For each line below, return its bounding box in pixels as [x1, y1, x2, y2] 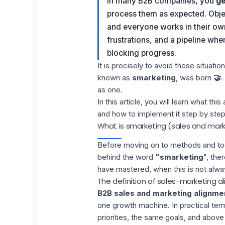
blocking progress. [106, 48, 176, 58]
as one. [97, 85, 123, 94]
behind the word [97, 152, 155, 162]
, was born [175, 73, 213, 82]
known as [97, 73, 132, 82]
